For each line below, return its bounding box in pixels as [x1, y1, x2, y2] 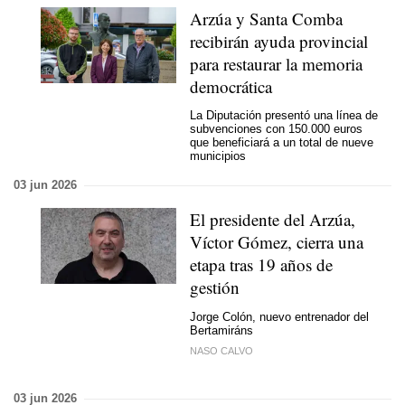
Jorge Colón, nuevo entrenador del [190, 309, 369, 324]
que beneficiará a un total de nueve [190, 136, 373, 149]
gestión [190, 276, 240, 298]
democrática [190, 74, 272, 98]
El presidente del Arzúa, [190, 208, 355, 231]
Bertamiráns [190, 323, 253, 337]
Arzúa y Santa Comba [190, 6, 343, 30]
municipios [190, 149, 246, 163]
